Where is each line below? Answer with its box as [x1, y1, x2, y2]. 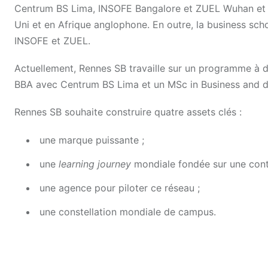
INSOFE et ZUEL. [14, 34, 93, 47]
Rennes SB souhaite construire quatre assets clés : [14, 106, 242, 118]
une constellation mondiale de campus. [39, 206, 216, 218]
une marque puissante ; [39, 134, 144, 147]
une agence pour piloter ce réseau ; [39, 182, 200, 194]
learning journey [56, 158, 131, 170]
